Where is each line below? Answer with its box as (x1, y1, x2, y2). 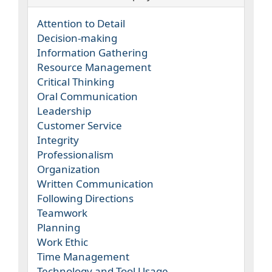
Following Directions (37, 191, 134, 205)
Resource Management (37, 59, 151, 74)
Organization (37, 161, 100, 176)
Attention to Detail (37, 16, 125, 30)
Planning (37, 220, 80, 234)
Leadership (37, 103, 91, 118)
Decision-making (37, 30, 117, 45)
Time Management (37, 249, 129, 263)
